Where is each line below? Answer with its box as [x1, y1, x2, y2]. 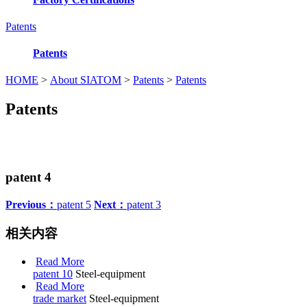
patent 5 [57, 198, 91, 210]
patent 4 [5, 170, 51, 185]
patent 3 [127, 198, 161, 210]
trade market [33, 293, 86, 305]
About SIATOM [50, 74, 121, 86]
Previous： [5, 198, 57, 210]
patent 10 [33, 268, 73, 280]
